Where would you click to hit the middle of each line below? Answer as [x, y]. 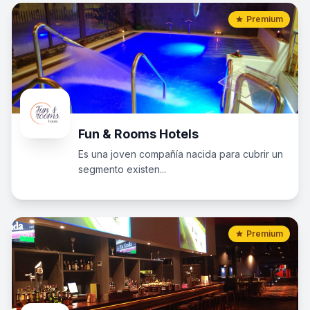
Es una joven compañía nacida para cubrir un [181, 154]
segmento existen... [122, 169]
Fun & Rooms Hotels [138, 134]
